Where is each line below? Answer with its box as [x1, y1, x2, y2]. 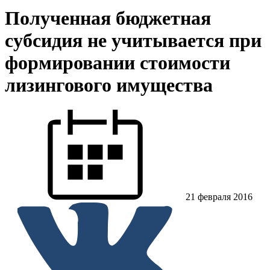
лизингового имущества [5, 74, 213, 96]
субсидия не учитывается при [5, 30, 262, 52]
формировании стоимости [5, 52, 230, 74]
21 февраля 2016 [186, 191, 253, 202]
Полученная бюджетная [5, 7, 211, 30]
